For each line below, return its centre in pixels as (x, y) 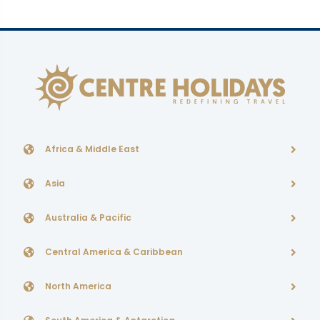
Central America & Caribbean (114, 252)
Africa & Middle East (92, 149)
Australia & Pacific (88, 217)
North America (78, 286)
